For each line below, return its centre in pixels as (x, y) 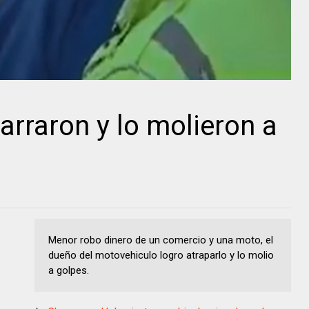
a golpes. (69, 270)
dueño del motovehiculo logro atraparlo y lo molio (161, 255)
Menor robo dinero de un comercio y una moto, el (161, 240)
